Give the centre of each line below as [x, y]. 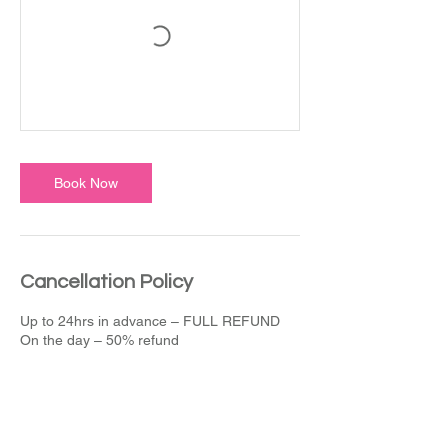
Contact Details [92, 428]
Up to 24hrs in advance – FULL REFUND [150, 320]
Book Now [86, 182]
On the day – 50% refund [99, 339]
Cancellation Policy [106, 281]
